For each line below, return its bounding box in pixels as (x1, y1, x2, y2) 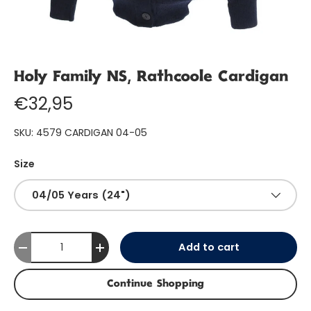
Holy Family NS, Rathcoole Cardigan (14, 69, 289, 86)
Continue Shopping (107, 279, 204, 290)
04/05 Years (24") (32, 187, 131, 202)
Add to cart (178, 240, 239, 255)
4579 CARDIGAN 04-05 (36, 126, 147, 140)
